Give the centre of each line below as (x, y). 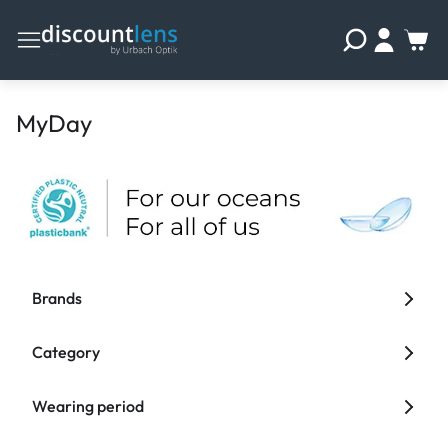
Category (66, 352)
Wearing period (88, 406)
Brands (57, 298)
